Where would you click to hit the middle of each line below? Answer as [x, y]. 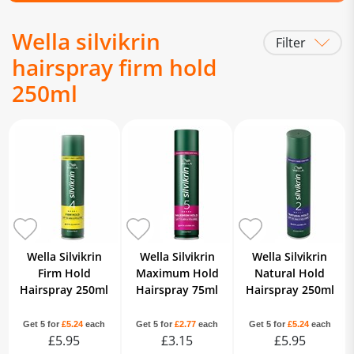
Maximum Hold [177, 273]
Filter [291, 43]
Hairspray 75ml [177, 290]
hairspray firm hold [114, 67]
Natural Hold [290, 273]
